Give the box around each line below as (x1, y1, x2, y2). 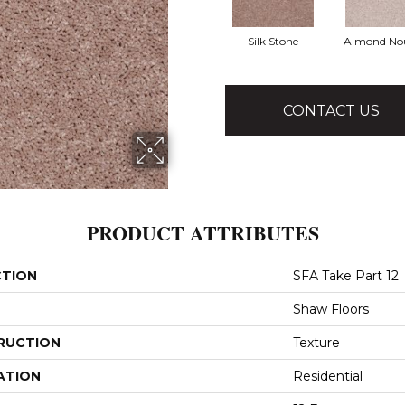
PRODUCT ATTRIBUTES (86, 218, 319, 248)
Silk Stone (247, 34, 298, 48)
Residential (293, 368, 363, 384)
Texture (293, 334, 340, 351)
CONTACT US (283, 101, 380, 119)
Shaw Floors (293, 301, 369, 317)
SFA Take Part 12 (293, 268, 399, 284)
